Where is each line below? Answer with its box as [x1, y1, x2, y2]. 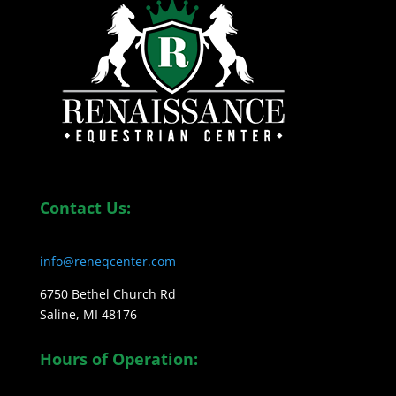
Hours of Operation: [39, 348, 198, 370]
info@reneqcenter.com [39, 253, 176, 270]
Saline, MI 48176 [39, 306, 137, 324]
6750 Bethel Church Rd [39, 286, 176, 303]
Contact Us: [39, 197, 131, 219]
